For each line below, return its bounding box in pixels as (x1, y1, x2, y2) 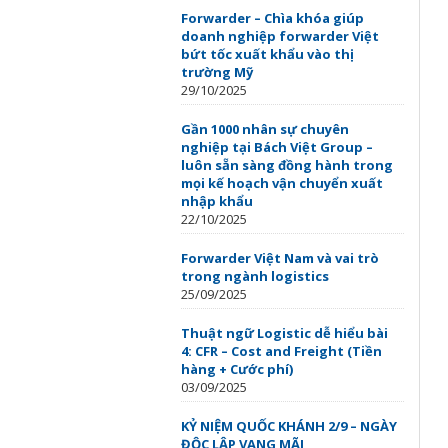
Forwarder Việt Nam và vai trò (181, 249, 379, 267)
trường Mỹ (181, 63, 253, 81)
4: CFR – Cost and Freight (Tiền (181, 342, 382, 360)
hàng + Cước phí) (181, 360, 293, 378)
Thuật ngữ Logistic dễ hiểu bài (181, 324, 388, 342)
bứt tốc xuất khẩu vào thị (181, 45, 354, 63)
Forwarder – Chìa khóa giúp (181, 9, 364, 27)
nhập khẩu (181, 192, 253, 210)
